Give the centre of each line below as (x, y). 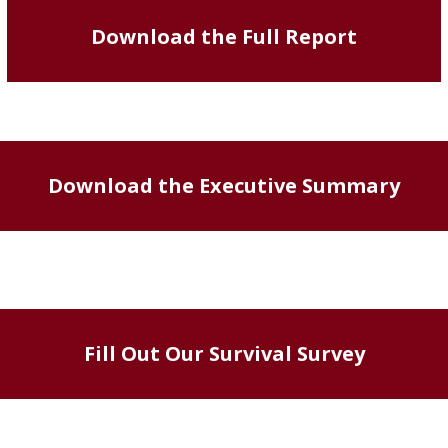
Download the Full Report (224, 36)
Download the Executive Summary (224, 185)
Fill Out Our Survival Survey (224, 353)
